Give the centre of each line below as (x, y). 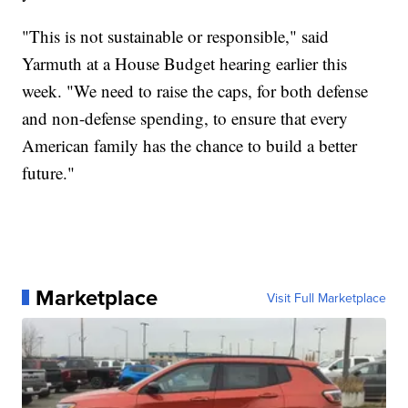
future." (49, 172)
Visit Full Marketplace (326, 297)
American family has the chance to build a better (190, 145)
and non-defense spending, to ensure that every (185, 117)
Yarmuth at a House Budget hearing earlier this (185, 63)
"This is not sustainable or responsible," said (176, 36)
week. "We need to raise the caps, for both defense (195, 90)
